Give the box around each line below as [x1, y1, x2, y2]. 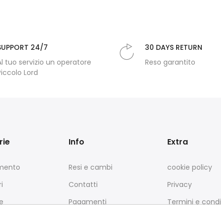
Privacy [167, 180, 192, 190]
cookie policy [167, 162, 212, 173]
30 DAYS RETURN [145, 42, 202, 53]
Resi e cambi [69, 162, 112, 173]
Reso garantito [145, 57, 195, 68]
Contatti [69, 180, 98, 190]
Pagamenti [69, 197, 107, 207]
